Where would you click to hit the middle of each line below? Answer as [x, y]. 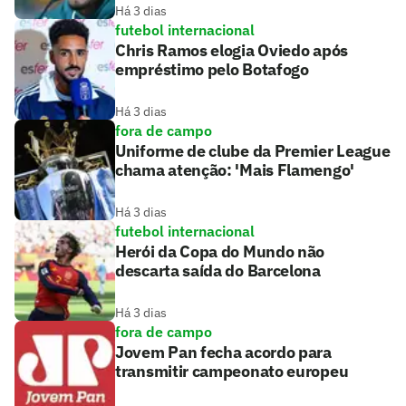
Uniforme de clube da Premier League [253, 151]
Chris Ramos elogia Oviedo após [232, 51]
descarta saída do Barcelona [218, 271]
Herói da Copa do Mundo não [220, 252]
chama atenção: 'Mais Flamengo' [235, 170]
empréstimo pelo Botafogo [212, 70]
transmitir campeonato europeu [232, 372]
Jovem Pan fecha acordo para [223, 353]
